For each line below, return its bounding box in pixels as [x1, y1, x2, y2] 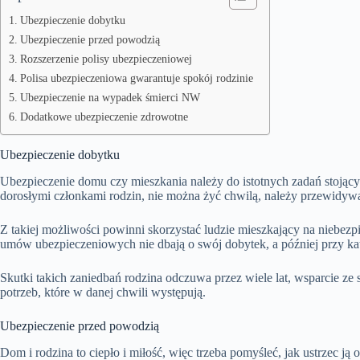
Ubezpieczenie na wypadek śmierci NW [19, 91, 200, 104]
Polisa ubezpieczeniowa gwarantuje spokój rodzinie [19, 72, 253, 84]
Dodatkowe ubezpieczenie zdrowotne [19, 110, 188, 123]
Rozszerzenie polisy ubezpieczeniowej [19, 52, 192, 65]
